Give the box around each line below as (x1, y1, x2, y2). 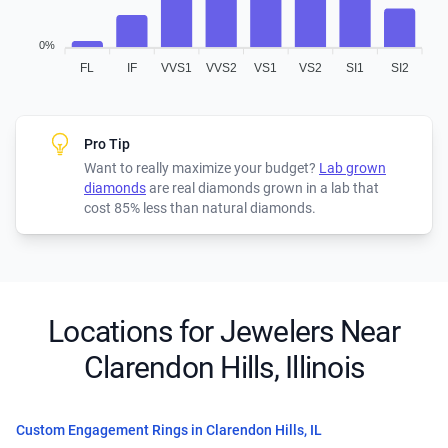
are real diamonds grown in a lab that (146, 180, 379, 197)
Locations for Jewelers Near (48, 314, 400, 350)
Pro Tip (84, 136, 130, 153)
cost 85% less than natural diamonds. (84, 200, 316, 217)
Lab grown (319, 160, 386, 177)
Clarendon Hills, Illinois (83, 350, 365, 386)
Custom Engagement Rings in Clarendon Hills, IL (16, 422, 322, 439)
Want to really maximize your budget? (84, 160, 319, 177)
